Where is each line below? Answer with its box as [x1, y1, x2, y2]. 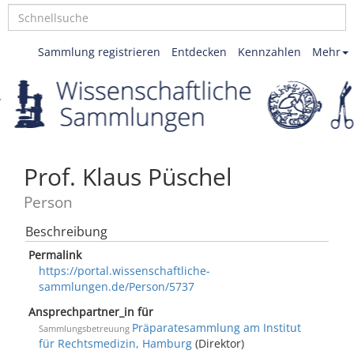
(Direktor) [192, 336, 244, 351]
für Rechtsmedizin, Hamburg [39, 336, 192, 351]
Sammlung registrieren [38, 44, 160, 59]
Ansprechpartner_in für [28, 304, 153, 319]
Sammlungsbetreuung [39, 322, 130, 334]
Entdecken [171, 44, 227, 59]
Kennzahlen [238, 44, 301, 59]
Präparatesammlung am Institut [132, 320, 301, 335]
